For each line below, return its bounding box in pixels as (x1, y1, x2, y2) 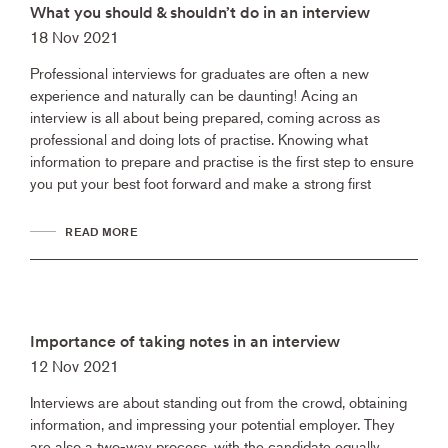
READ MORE (65, 224, 138, 240)
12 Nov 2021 (30, 356, 119, 377)
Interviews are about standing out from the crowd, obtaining (30, 392, 407, 412)
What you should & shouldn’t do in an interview (30, 2, 370, 24)
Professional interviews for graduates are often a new (30, 63, 369, 83)
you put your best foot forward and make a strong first (30, 173, 371, 193)
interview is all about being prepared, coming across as (30, 107, 380, 127)
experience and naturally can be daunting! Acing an (30, 85, 358, 105)
